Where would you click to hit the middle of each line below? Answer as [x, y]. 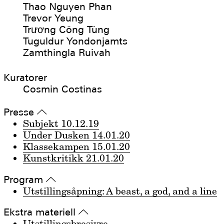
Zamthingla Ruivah [67, 52]
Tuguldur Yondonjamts [75, 41]
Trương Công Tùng [66, 29]
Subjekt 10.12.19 [61, 124]
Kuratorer [25, 78]
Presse [20, 112]
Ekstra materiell [41, 212]
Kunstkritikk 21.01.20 [74, 158]
